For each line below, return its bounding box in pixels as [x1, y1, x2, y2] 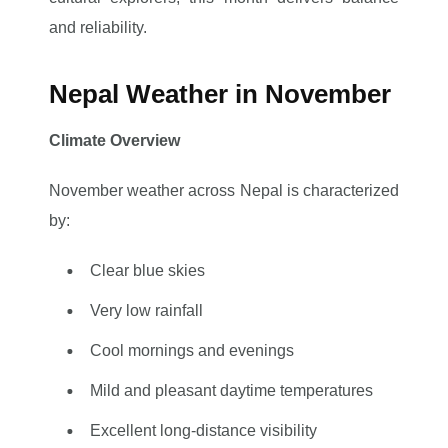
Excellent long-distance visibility [89, 422, 317, 439]
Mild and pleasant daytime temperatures [89, 382, 373, 399]
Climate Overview [49, 132, 181, 149]
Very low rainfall [89, 302, 203, 319]
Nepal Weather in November [49, 79, 392, 109]
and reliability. [49, 19, 148, 36]
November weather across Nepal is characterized [49, 182, 399, 199]
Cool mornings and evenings [89, 342, 294, 359]
